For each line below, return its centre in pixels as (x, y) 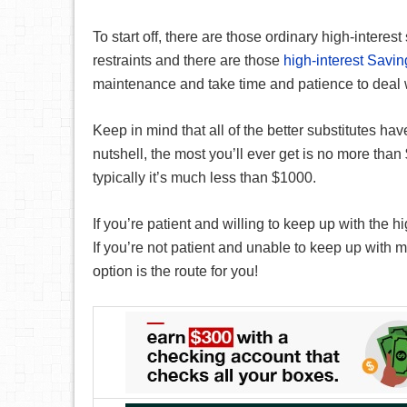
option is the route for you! (175, 271)
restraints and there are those (188, 60)
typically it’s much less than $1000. (204, 178)
